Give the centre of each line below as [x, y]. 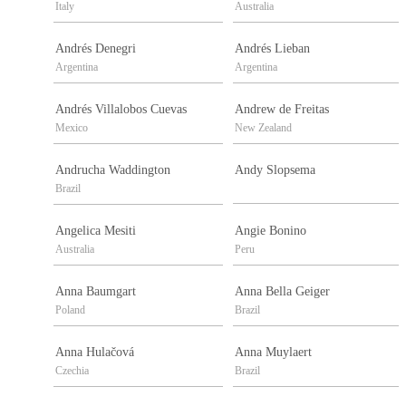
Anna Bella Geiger [282, 292]
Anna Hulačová [95, 353]
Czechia [72, 371]
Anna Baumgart [96, 292]
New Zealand [263, 128]
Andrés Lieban [272, 49]
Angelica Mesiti [96, 231]
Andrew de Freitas [282, 110]
